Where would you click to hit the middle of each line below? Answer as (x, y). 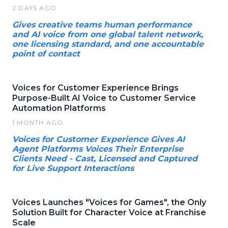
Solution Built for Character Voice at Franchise (109, 213)
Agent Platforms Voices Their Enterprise (98, 149)
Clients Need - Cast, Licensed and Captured (105, 159)
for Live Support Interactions (73, 168)
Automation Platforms (59, 108)
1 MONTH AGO (38, 123)
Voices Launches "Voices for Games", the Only (109, 203)
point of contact (46, 54)
